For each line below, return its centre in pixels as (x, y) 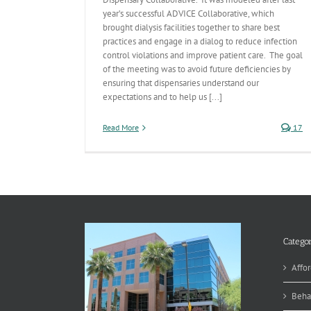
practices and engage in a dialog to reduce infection (200, 41)
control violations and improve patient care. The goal (203, 55)
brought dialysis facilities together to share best (191, 27)
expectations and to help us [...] (162, 97)
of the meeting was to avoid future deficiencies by (197, 69)
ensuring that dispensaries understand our (181, 83)
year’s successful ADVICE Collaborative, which (188, 14)
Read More (121, 127)
